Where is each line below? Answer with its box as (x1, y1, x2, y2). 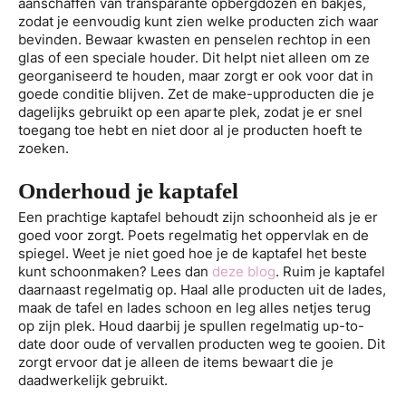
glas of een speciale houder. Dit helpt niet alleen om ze (18, 48, 370, 66)
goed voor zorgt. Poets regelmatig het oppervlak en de (18, 227, 369, 245)
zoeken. (18, 139, 69, 157)
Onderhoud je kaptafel (18, 179, 238, 204)
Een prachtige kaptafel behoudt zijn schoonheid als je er (18, 208, 378, 227)
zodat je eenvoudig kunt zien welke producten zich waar (18, 12, 379, 30)
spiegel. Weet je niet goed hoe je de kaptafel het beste (18, 245, 367, 263)
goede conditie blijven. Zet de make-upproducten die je (18, 84, 374, 102)
